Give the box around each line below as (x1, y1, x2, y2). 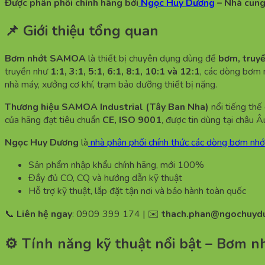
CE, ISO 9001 (102, 113, 161, 127)
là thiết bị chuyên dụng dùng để (86, 51, 218, 65)
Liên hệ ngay (17, 207, 72, 221)
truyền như (5, 64, 50, 78)
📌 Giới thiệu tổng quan (5, 21, 159, 40)
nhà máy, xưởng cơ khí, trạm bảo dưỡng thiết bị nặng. (5, 77, 217, 91)
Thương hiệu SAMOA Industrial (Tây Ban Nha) (5, 100, 209, 114)
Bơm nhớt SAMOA (5, 51, 86, 65)
